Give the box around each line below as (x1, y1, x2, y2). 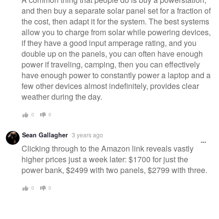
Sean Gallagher (22, 130, 68, 139)
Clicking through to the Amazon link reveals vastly (22, 143, 194, 154)
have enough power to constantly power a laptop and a (22, 69, 211, 81)
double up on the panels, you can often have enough (22, 48, 203, 60)
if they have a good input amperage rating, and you (22, 37, 197, 49)
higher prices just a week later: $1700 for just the (22, 153, 188, 165)
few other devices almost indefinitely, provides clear (22, 80, 199, 92)
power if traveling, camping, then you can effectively (22, 59, 200, 70)
